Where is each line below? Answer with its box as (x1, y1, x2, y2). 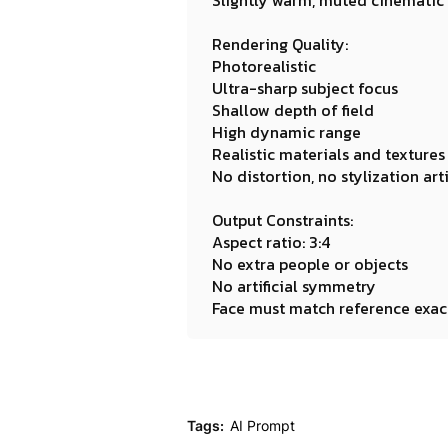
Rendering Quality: (212, 32, 348, 56)
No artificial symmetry (212, 274, 376, 298)
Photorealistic (212, 54, 316, 78)
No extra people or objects (212, 252, 408, 276)
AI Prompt (230, 417, 295, 434)
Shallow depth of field (212, 98, 374, 122)
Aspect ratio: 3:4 (212, 230, 330, 254)
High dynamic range (212, 120, 361, 144)
